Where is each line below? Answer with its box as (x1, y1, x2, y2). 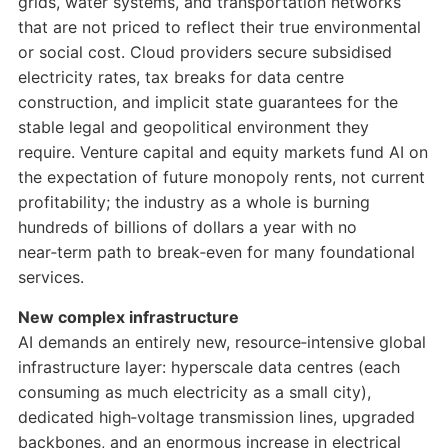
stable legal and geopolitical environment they (17, 117, 369, 138)
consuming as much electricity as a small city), (17, 382, 371, 403)
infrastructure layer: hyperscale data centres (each (17, 357, 400, 378)
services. (17, 267, 84, 288)
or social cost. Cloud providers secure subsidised (17, 42, 392, 63)
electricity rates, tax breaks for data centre (17, 67, 344, 88)
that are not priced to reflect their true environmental (17, 17, 421, 38)
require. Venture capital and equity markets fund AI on (17, 142, 428, 163)
